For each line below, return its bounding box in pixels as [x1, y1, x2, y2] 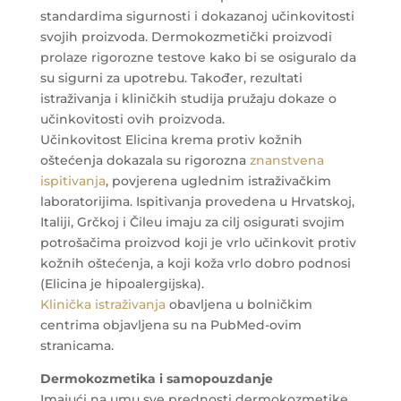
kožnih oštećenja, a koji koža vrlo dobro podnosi [39, 254, 351, 271]
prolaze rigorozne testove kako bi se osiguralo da [39, 48, 356, 65]
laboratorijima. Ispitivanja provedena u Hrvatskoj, [39, 192, 354, 209]
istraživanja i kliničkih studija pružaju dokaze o [39, 90, 337, 107]
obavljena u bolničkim [165, 295, 312, 312]
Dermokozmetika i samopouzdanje [39, 370, 273, 387]
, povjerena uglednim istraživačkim [105, 172, 331, 189]
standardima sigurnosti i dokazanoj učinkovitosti [39, 7, 354, 24]
